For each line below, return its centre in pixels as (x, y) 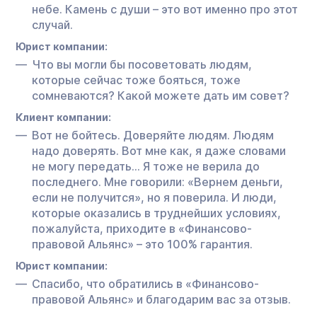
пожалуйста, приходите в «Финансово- (142, 228)
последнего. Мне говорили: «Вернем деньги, (157, 181)
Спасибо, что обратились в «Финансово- (145, 283)
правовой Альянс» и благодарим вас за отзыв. (161, 299)
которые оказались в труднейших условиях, (156, 213)
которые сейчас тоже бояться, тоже (136, 80)
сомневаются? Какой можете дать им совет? (161, 95)
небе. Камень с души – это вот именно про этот (165, 9)
